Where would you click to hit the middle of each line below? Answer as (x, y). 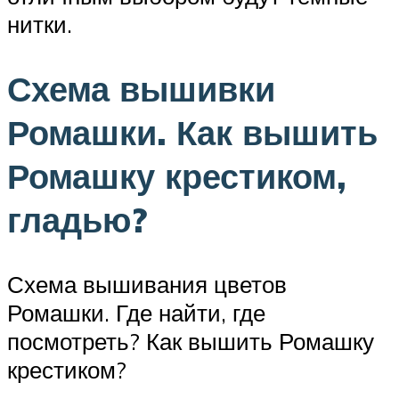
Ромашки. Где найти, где (136, 313)
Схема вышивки (141, 89)
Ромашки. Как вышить (192, 133)
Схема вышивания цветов (147, 285)
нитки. (40, 24)
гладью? (77, 220)
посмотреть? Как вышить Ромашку (191, 342)
